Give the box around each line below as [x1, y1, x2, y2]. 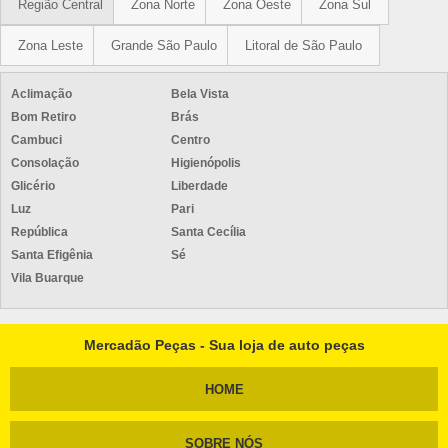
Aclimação [11, 87, 72, 101]
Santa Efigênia [11, 248, 93, 262]
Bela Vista [171, 87, 229, 101]
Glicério [11, 179, 55, 193]
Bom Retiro [11, 110, 76, 124]
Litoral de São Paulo [245, 38, 362, 53]
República [11, 225, 68, 239]
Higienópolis [171, 156, 241, 170]
